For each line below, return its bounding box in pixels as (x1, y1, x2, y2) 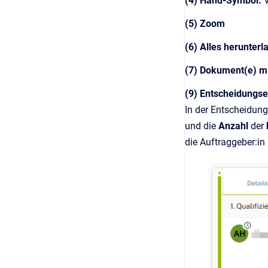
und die (185, 120, 218, 132)
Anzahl (218, 120, 251, 132)
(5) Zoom (185, 17, 225, 29)
